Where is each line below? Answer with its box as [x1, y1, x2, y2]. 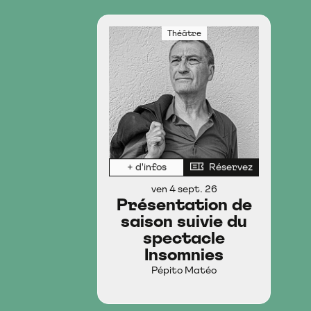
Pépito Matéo [151, 264, 217, 276]
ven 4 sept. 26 [151, 183, 217, 194]
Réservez [208, 161, 253, 173]
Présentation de [116, 194, 252, 215]
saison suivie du [121, 211, 247, 231]
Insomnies [144, 244, 224, 264]
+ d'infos [126, 161, 167, 173]
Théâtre [167, 28, 201, 39]
